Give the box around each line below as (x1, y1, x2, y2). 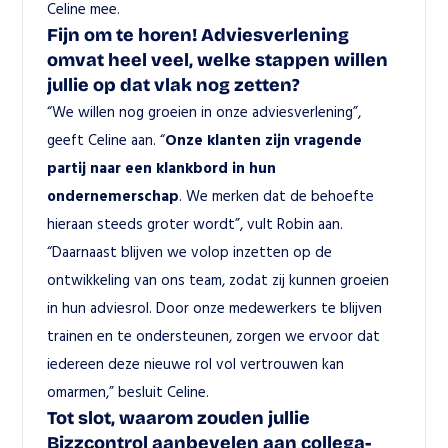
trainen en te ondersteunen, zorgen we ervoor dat (47, 326, 381, 345)
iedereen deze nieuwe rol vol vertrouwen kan (47, 354, 345, 373)
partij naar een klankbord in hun (47, 158, 277, 177)
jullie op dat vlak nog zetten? (47, 74, 301, 96)
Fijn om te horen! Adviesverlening (47, 24, 350, 46)
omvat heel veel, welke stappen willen (47, 49, 389, 71)
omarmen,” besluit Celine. (47, 382, 210, 401)
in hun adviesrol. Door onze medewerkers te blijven (47, 298, 383, 317)
